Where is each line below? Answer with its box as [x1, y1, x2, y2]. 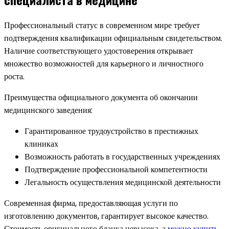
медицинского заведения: [4, 104, 93, 116]
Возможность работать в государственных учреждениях [25, 150, 220, 163]
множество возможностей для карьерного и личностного [4, 57, 203, 70]
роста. [4, 70, 25, 82]
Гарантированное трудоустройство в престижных [25, 125, 198, 137]
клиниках [25, 138, 58, 150]
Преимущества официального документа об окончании [4, 91, 198, 103]
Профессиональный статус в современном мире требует [4, 19, 200, 31]
